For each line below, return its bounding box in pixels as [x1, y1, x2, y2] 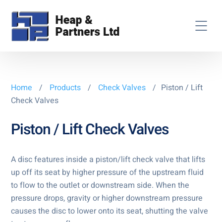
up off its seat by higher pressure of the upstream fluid [11, 166, 204, 178]
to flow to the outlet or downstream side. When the [11, 179, 190, 191]
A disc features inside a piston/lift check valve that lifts [11, 153, 206, 166]
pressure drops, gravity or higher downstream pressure [11, 192, 203, 204]
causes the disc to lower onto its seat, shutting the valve [11, 205, 209, 217]
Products [50, 81, 83, 94]
